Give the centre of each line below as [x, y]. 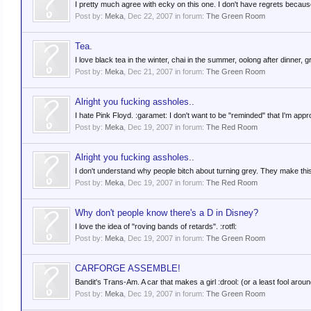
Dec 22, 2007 [150, 16]
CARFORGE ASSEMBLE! [128, 268]
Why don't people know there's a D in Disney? [167, 213]
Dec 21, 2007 [150, 72]
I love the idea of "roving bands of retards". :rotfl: [156, 226]
